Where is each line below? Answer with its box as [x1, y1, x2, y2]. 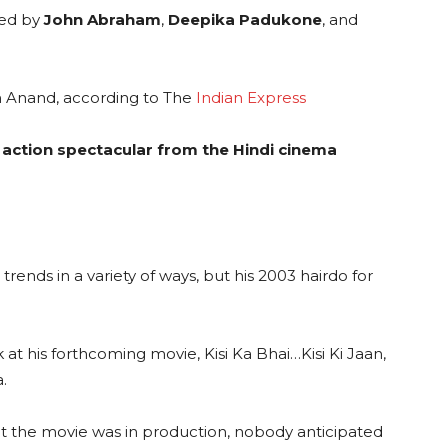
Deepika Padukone [168, 10, 322, 30]
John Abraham [44, 10, 161, 30]
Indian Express [196, 88, 306, 108]
